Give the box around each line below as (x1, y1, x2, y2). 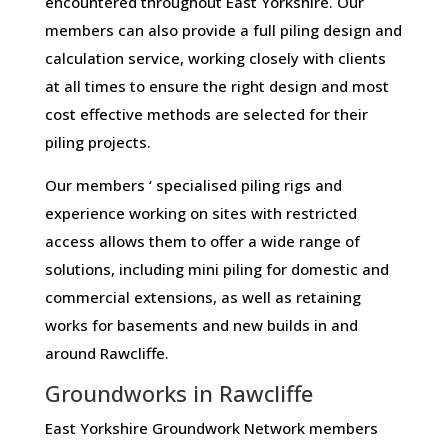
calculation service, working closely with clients (44, 48, 386, 69)
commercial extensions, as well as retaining (44, 287, 361, 308)
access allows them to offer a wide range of (44, 231, 360, 252)
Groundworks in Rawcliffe (44, 378, 313, 409)
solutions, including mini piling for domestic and (44, 259, 389, 280)
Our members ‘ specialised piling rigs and (44, 175, 342, 196)
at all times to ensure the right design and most (44, 76, 389, 97)
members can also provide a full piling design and (44, 20, 402, 41)
